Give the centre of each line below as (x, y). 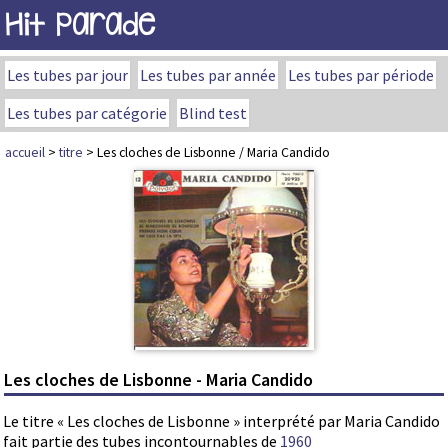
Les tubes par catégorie (87, 113)
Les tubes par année (208, 75)
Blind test (213, 113)
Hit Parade (80, 24)
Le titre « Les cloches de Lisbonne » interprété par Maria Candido (221, 421)
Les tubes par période (361, 75)
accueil (25, 152)
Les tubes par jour (67, 75)
